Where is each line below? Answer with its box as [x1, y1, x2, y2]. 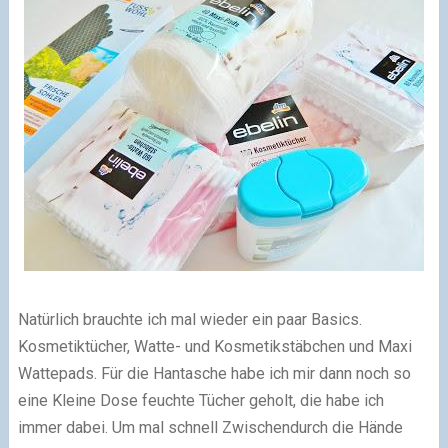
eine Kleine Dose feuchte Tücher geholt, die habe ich [17, 391, 384, 411]
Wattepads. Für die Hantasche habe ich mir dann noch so [17, 364, 411, 384]
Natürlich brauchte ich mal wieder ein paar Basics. [17, 310, 362, 330]
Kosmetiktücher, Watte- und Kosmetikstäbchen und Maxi [17, 337, 412, 357]
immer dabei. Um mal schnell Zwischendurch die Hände [17, 418, 403, 438]
